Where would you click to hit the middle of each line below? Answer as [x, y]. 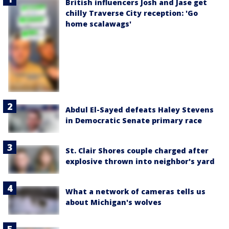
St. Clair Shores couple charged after [137, 150]
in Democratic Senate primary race [134, 120]
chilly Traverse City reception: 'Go [132, 13]
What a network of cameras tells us [135, 191]
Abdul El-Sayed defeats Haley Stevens [140, 109]
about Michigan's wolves [113, 202]
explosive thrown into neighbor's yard [140, 161]
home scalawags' [98, 24]
